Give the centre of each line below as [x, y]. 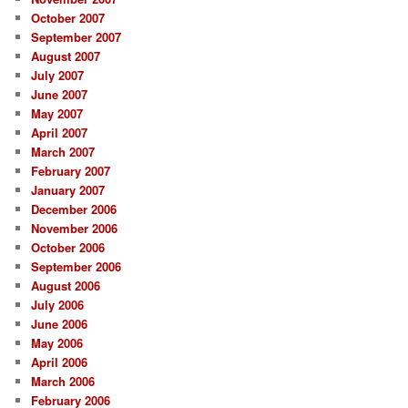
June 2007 [60, 95]
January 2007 [68, 190]
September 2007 [76, 37]
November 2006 [75, 229]
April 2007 [60, 133]
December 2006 [74, 209]
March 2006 [63, 382]
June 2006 [60, 324]
